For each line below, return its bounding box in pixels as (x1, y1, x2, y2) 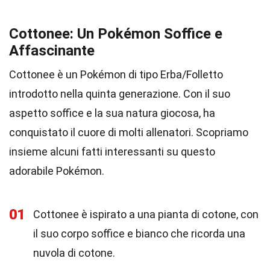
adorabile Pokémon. (9, 165, 104, 177)
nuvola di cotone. (33, 246, 115, 259)
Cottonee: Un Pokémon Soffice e (9, 25, 222, 42)
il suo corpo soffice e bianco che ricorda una (33, 227, 245, 240)
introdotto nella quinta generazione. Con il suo (9, 87, 230, 100)
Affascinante (9, 42, 95, 59)
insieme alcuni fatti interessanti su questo (9, 145, 215, 158)
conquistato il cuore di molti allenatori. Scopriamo (9, 126, 248, 139)
